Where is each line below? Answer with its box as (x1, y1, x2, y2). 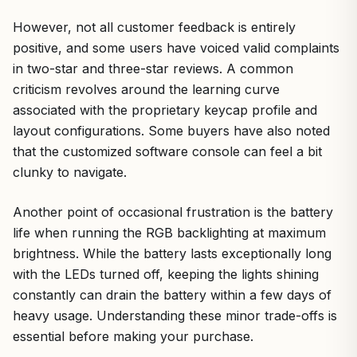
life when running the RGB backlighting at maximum (13, 224, 326, 241)
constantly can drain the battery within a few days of (13, 286, 331, 303)
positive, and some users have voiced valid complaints (13, 39, 339, 56)
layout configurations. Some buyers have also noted (13, 122, 330, 139)
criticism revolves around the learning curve (13, 80, 280, 97)
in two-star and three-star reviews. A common (13, 60, 293, 76)
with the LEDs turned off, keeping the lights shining (13, 265, 319, 282)
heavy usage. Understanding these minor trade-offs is (13, 307, 337, 324)
